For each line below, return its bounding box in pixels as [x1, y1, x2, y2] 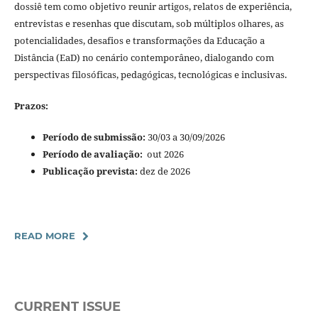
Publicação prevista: [42, 165, 138, 178]
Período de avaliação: [42, 148, 147, 161]
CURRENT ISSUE [13, 299, 121, 315]
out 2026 [146, 148, 184, 161]
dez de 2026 [137, 165, 190, 178]
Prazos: [13, 99, 48, 113]
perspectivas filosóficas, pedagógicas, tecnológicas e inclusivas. [13, 68, 287, 82]
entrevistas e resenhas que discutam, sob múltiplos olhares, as [13, 17, 284, 31]
